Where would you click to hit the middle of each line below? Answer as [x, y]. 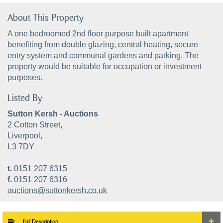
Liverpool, [25, 136]
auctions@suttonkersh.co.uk [57, 190]
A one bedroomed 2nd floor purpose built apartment [98, 34]
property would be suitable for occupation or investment [105, 66]
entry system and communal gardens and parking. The [103, 56]
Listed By [25, 98]
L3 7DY [21, 147]
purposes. [25, 77]
